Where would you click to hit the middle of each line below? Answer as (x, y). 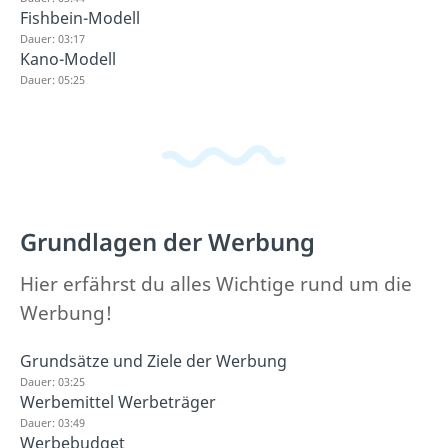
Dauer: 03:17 (52, 38)
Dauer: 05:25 (52, 79)
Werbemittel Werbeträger (118, 402)
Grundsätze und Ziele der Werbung (153, 361)
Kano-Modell (68, 58)
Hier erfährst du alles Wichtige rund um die (216, 284)
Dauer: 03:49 (52, 422)
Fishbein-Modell (80, 17)
